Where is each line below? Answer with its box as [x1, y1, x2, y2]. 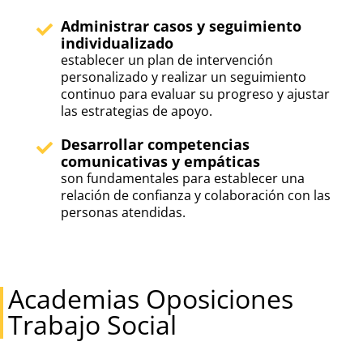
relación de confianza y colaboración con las [60, 186, 331, 205]
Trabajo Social [8, 307, 177, 343]
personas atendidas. [60, 203, 186, 222]
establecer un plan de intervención [60, 51, 273, 70]
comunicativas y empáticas [60, 152, 260, 172]
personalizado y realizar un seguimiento [60, 68, 306, 87]
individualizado [60, 33, 173, 53]
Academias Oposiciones [8, 281, 293, 317]
